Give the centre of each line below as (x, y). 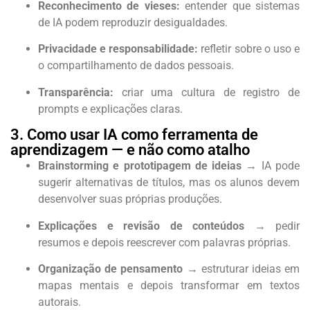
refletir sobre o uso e (249, 49)
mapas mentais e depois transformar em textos (169, 285)
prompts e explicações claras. (110, 109)
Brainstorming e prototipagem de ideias (140, 166)
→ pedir (272, 226)
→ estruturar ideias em (241, 268)
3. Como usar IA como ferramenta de (134, 135)
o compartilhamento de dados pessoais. (136, 66)
